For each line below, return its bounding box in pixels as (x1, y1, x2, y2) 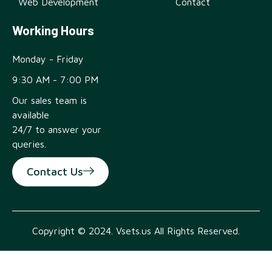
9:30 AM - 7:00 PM (12, 74, 98, 86)
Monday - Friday (12, 53, 84, 65)
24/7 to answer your (12, 124, 101, 135)
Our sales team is (12, 95, 87, 106)
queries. (12, 138, 46, 150)
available (12, 109, 49, 121)
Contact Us (27, 165, 83, 178)
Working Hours (12, 22, 94, 38)
